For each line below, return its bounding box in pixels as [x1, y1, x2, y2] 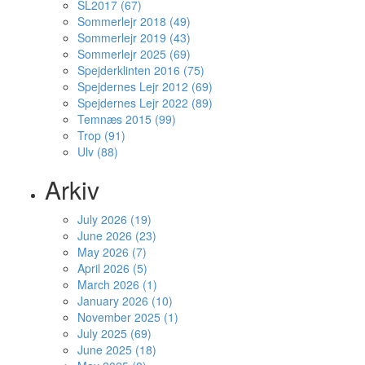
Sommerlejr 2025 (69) [77, 46, 191, 62]
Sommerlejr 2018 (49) [77, 13, 191, 29]
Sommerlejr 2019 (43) [77, 29, 191, 46]
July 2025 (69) [77, 325, 152, 341]
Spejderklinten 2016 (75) [77, 62, 204, 78]
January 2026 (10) [77, 292, 173, 309]
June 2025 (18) [77, 341, 156, 358]
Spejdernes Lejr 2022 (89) [77, 95, 213, 111]
